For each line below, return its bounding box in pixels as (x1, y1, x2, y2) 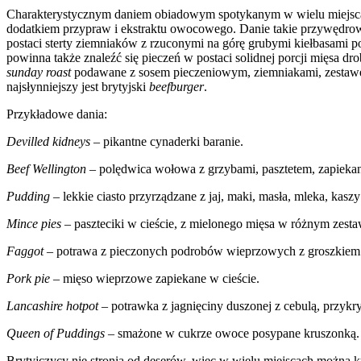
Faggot (6, 244, 47, 259)
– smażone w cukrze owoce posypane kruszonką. (105, 326, 359, 341)
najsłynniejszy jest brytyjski (6, 80, 149, 94)
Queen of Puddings (6, 326, 105, 341)
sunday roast (6, 65, 71, 80)
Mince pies (6, 217, 61, 231)
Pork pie (6, 272, 50, 286)
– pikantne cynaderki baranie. (90, 135, 243, 149)
